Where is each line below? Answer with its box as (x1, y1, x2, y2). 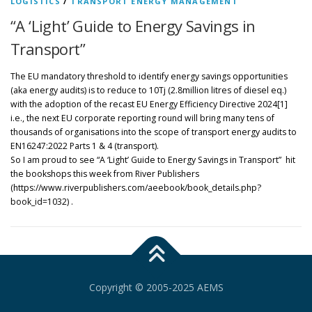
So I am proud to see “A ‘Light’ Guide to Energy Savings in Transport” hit (10, 154, 295, 166)
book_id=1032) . (10, 196, 73, 208)
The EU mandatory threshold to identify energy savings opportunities (10, 70, 288, 83)
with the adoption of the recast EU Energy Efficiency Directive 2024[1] (10, 98, 288, 111)
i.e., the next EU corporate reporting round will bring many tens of (10, 112, 274, 125)
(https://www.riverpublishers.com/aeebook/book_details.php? (10, 182, 261, 194)
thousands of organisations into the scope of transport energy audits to (10, 126, 297, 139)
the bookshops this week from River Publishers (10, 168, 199, 180)
